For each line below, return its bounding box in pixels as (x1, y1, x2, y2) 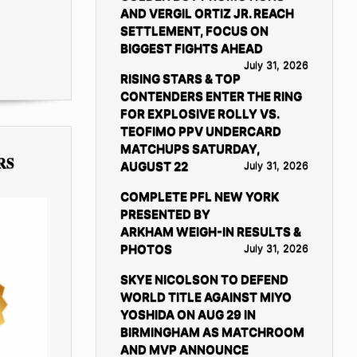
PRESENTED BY (120, 206, 210, 222)
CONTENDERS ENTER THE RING (120, 88, 302, 104)
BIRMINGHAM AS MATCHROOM (120, 324, 304, 339)
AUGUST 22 (120, 158, 188, 174)
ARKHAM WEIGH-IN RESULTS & (120, 223, 301, 239)
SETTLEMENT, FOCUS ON (120, 22, 269, 38)
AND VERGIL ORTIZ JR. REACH (120, 5, 294, 21)
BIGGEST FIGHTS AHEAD (120, 40, 263, 56)
